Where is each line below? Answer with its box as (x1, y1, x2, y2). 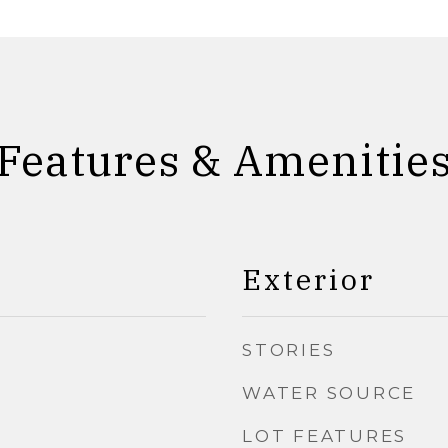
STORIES (242, 340, 336, 360)
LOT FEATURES (242, 426, 407, 446)
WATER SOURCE (242, 383, 416, 403)
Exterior (242, 260, 375, 298)
